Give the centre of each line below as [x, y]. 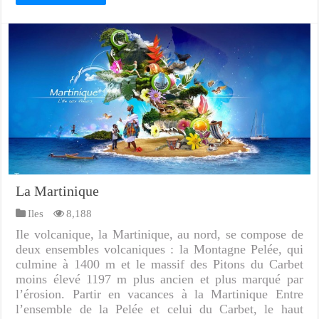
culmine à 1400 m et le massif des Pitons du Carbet [159, 265]
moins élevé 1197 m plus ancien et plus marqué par [159, 279]
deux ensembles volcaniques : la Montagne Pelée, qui [159, 250]
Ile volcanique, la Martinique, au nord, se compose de [159, 235]
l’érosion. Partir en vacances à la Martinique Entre [159, 294]
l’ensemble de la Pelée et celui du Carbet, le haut [159, 309]
